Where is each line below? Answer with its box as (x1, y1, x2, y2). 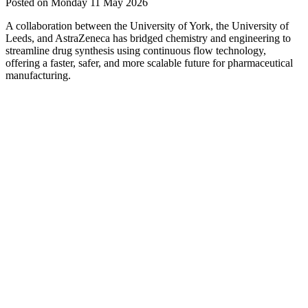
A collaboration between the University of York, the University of (5, 19, 289, 32)
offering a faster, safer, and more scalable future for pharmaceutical (5, 56, 293, 69)
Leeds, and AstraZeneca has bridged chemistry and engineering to (5, 32, 291, 44)
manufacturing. (5, 69, 71, 81)
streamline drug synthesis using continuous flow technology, (5, 44, 266, 56)
